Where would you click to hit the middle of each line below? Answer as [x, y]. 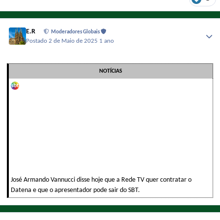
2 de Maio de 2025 [74, 41]
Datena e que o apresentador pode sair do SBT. [75, 190]
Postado [38, 41]
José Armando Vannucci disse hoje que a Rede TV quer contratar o [101, 180]
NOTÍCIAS [111, 71]
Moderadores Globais [76, 32]
